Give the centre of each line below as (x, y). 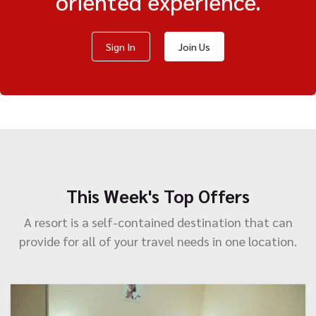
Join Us (194, 46)
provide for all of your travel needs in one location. (158, 241)
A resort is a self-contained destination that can (158, 222)
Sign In (121, 46)
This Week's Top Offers (158, 196)
